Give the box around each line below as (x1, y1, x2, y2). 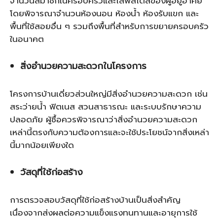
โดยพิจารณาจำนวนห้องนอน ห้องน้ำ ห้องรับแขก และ (10, 7, 199, 20)
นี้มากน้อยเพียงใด (10, 139, 74, 151)
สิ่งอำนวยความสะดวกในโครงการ (20, 59, 147, 73)
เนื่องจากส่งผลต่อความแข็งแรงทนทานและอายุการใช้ (10, 206, 197, 219)
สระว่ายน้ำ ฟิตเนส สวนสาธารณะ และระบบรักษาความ (10, 100, 201, 113)
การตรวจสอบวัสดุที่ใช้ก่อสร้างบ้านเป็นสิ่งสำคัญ (10, 193, 181, 206)
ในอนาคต (10, 33, 44, 45)
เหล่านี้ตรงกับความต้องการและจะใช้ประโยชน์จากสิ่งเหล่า (10, 126, 209, 139)
